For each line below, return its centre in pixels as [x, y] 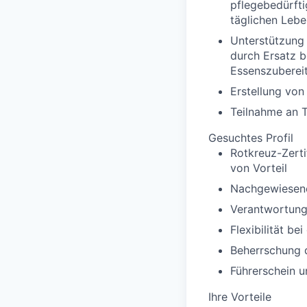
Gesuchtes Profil [251, 138]
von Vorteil [259, 168]
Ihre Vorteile [240, 297]
